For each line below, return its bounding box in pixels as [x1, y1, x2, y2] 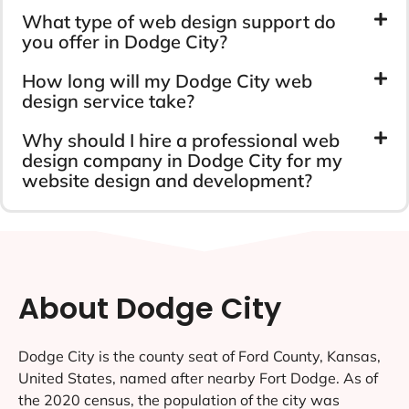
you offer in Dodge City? [22, 29, 227, 53]
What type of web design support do [22, 9, 336, 33]
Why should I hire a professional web [22, 128, 340, 152]
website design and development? [22, 168, 312, 192]
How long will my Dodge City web [22, 68, 312, 92]
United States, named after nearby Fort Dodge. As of [18, 368, 378, 387]
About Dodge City [18, 287, 281, 329]
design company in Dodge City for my [22, 148, 342, 172]
